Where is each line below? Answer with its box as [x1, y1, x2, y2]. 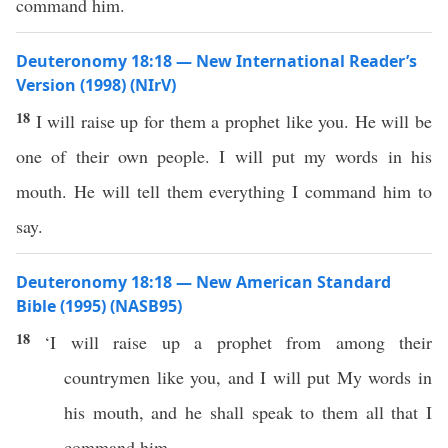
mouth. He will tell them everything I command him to [16, 179, 432, 203]
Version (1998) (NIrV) [16, 74, 176, 96]
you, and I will [183, 365, 308, 389]
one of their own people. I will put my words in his [16, 144, 432, 168]
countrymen [64, 365, 150, 389]
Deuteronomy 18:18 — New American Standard [16, 271, 391, 293]
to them [292, 400, 366, 424]
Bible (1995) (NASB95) [16, 295, 182, 317]
